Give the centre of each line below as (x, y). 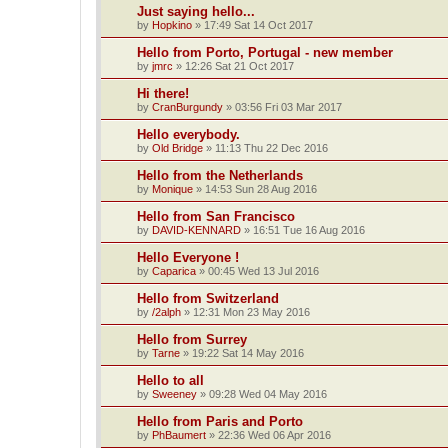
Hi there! (163, 93)
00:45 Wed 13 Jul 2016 (263, 270)
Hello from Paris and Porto (220, 421)
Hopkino (172, 24)
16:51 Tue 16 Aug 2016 (309, 229)
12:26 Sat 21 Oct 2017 (239, 65)
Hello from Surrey (192, 339)
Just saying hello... (196, 11)
